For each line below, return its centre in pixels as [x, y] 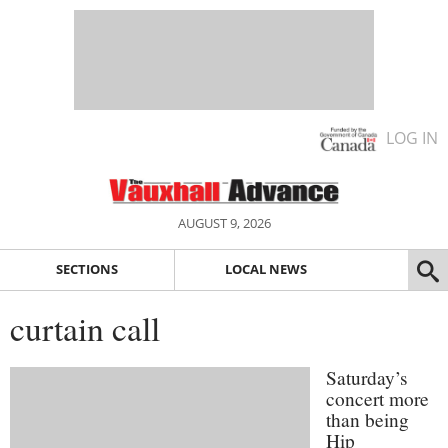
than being [367, 419]
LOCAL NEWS [265, 269]
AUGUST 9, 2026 [224, 223]
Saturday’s [367, 377]
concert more [377, 398]
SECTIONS [86, 269]
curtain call [85, 327]
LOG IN [412, 138]
